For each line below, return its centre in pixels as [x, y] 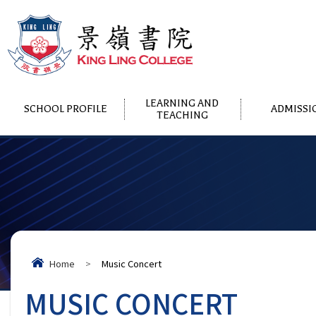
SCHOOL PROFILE [65, 109]
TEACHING [182, 115]
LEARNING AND [182, 103]
